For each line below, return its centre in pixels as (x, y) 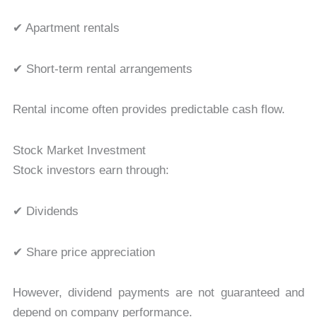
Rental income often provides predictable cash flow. (149, 110)
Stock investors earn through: (91, 171)
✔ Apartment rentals (66, 28)
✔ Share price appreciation (83, 252)
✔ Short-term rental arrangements (102, 69)
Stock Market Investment (79, 151)
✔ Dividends (45, 211)
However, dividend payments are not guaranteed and (158, 293)
